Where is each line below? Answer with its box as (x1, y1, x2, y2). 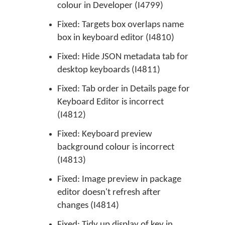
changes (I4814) (57, 201, 119, 210)
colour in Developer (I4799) (57, 1, 163, 11)
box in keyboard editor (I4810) (57, 33, 174, 43)
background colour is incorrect (57, 143, 174, 152)
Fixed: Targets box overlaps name (57, 20, 184, 30)
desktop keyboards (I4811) (57, 65, 160, 75)
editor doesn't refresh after (57, 188, 161, 197)
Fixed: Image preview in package (57, 175, 181, 184)
